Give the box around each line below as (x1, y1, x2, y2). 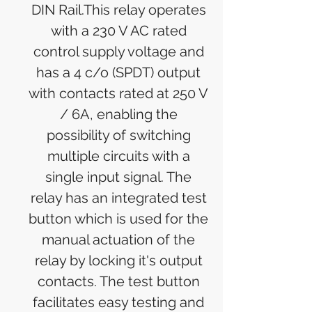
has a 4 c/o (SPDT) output (36, 64, 201, 81)
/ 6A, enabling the (59, 106, 178, 123)
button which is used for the (29, 210, 208, 228)
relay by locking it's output (34, 252, 203, 270)
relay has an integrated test (30, 189, 207, 207)
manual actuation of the (42, 231, 195, 249)
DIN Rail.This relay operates (31, 1, 206, 19)
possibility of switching (46, 127, 191, 144)
